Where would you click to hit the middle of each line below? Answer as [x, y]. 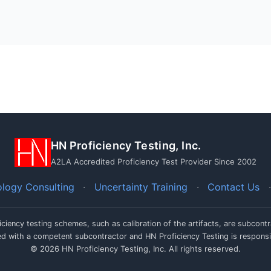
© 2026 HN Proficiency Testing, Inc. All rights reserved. [135, 249]
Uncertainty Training [141, 187]
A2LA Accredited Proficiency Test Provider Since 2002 [153, 162]
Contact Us [234, 187]
